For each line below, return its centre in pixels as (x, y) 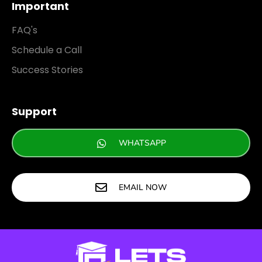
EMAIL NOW (143, 187)
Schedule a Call (47, 50)
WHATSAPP (142, 143)
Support (34, 111)
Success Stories (47, 70)
